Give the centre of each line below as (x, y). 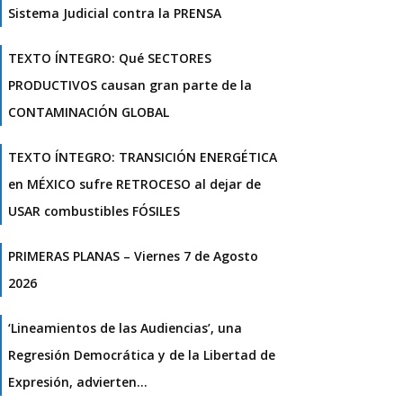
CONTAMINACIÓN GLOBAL (89, 112)
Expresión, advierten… (78, 382)
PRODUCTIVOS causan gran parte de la (130, 85)
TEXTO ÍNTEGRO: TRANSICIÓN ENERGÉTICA (143, 157)
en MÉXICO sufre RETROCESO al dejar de (134, 184)
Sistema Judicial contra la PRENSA (115, 13)
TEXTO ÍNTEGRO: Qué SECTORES (110, 58)
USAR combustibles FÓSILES (94, 211)
